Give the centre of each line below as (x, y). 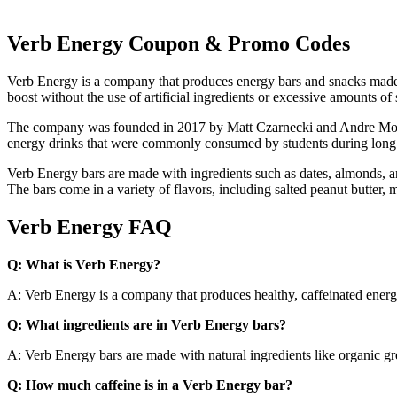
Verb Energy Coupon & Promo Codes (179, 44)
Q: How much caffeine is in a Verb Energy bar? (150, 385)
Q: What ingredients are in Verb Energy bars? (147, 324)
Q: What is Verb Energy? (84, 264)
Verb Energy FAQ (90, 227)
